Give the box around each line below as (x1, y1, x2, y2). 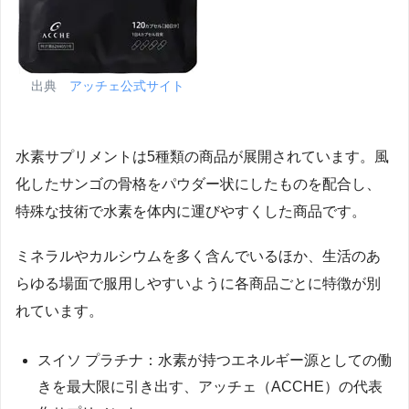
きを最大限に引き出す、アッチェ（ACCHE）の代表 (37, 379, 383, 395)
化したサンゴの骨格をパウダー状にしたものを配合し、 (16, 175, 381, 192)
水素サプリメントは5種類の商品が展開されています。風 (16, 148, 389, 164)
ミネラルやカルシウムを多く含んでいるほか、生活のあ (16, 247, 381, 264)
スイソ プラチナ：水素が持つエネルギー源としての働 (37, 352, 392, 369)
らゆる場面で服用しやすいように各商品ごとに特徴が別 (16, 275, 381, 291)
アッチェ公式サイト (69, 79, 184, 94)
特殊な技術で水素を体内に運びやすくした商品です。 (16, 203, 366, 219)
